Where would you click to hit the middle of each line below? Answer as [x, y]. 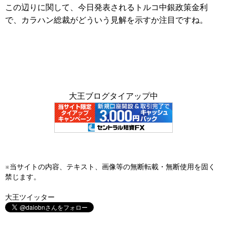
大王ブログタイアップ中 [113, 96]
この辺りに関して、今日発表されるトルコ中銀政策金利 [106, 7]
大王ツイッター [30, 197]
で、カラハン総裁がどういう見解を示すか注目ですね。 [106, 20]
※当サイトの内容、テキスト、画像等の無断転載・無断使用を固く [110, 166]
